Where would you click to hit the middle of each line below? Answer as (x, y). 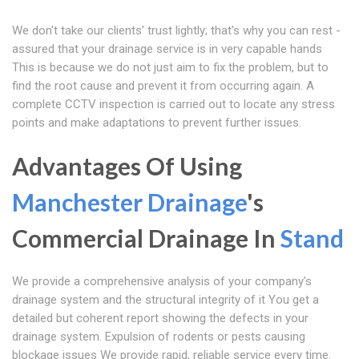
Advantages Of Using (127, 166)
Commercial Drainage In (146, 238)
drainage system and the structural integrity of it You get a (165, 300)
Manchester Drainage (129, 202)
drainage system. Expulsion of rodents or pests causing (159, 337)
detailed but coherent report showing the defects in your (160, 319)
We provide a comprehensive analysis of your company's (162, 282)
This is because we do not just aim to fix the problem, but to (170, 68)
